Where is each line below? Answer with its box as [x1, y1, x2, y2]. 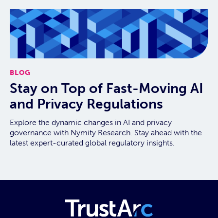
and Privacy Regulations [10, 96, 163, 112]
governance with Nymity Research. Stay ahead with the [10, 128, 202, 138]
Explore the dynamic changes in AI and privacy [10, 118, 172, 127]
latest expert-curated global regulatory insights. [10, 138, 175, 148]
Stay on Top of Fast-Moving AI [10, 80, 203, 97]
